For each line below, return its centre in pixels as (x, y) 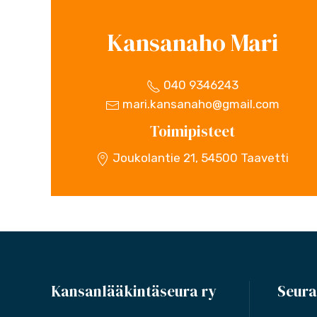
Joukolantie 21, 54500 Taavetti (200, 158)
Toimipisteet (192, 131)
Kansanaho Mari (192, 42)
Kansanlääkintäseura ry (134, 291)
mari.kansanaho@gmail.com (199, 104)
